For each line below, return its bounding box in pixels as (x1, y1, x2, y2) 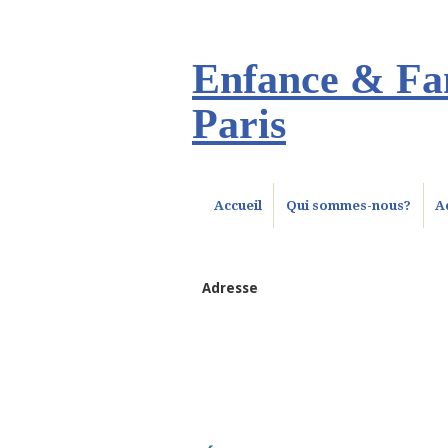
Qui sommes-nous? (286, 197, 412, 213)
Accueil (213, 197, 262, 213)
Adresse (202, 279, 258, 296)
